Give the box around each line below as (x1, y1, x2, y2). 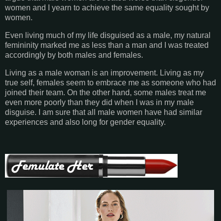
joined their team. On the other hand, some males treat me (5, 88, 206, 97)
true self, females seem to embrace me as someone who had (5, 78, 216, 87)
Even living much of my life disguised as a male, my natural (5, 31, 211, 39)
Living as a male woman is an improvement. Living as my (5, 68, 204, 77)
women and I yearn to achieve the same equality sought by (5, 3, 209, 12)
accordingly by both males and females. (5, 50, 145, 59)
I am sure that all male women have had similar (38, 108, 202, 116)
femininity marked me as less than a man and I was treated (5, 40, 209, 49)
